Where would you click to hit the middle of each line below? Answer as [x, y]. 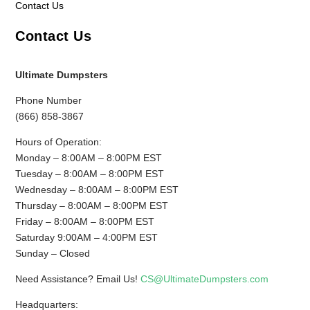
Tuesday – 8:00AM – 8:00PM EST [90, 174]
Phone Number [49, 101]
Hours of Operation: [59, 142]
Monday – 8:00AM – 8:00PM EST [89, 158]
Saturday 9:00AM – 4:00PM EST [87, 238]
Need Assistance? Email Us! [78, 279]
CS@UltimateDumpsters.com [205, 279]
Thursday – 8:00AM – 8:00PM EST [92, 206]
